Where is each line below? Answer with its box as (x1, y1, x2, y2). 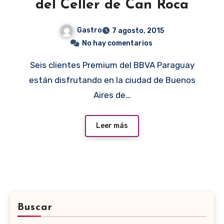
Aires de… (93, 89, 131, 100)
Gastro (77, 25, 102, 34)
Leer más (96, 121, 128, 130)
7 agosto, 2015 (112, 26, 164, 35)
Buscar (17, 202, 52, 213)
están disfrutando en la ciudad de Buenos (28, 74, 195, 85)
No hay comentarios (81, 38, 152, 47)
